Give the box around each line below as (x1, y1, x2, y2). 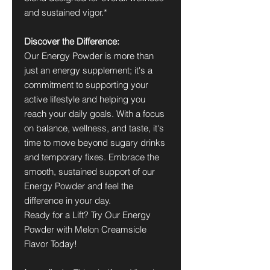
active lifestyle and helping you (24, 93, 145, 105)
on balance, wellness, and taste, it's (24, 122, 164, 134)
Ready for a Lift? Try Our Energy (24, 209, 151, 221)
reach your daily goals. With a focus (24, 108, 165, 119)
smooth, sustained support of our (24, 166, 155, 177)
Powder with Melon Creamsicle (24, 224, 146, 235)
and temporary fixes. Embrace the (24, 151, 159, 163)
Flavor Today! (24, 238, 77, 250)
